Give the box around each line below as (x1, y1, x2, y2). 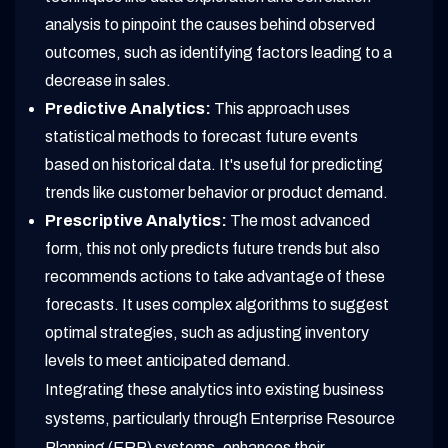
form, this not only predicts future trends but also (45, 240, 380, 258)
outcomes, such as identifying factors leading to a (45, 44, 392, 62)
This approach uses (211, 100, 350, 118)
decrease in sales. (45, 72, 171, 90)
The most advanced (227, 212, 370, 230)
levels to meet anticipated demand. (45, 352, 291, 370)
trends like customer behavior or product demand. (45, 184, 388, 202)
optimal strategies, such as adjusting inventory (45, 324, 369, 342)
